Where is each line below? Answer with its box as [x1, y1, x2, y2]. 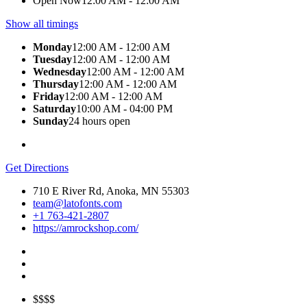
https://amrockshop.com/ [33, 222, 138, 234]
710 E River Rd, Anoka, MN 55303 [33, 185, 189, 197]
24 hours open [69, 115, 130, 127]
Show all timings [5, 18, 78, 30]
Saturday [33, 103, 76, 115]
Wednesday [33, 66, 86, 78]
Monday [33, 41, 72, 53]
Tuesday [33, 53, 72, 66]
